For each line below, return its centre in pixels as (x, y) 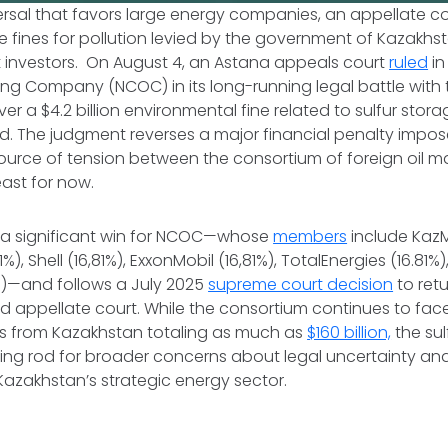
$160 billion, (349, 332)
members (310, 236)
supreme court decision (301, 284)
